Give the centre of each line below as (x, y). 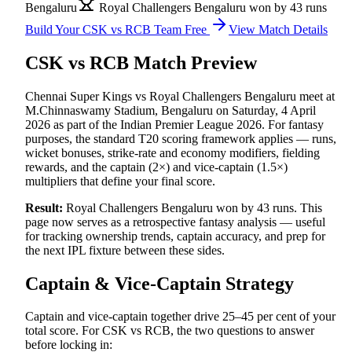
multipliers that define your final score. (120, 181)
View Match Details (278, 29)
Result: (44, 207)
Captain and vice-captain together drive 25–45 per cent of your (180, 317)
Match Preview (193, 62)
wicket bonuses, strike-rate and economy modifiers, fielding (172, 152)
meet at (315, 96)
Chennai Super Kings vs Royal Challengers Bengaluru (161, 96)
